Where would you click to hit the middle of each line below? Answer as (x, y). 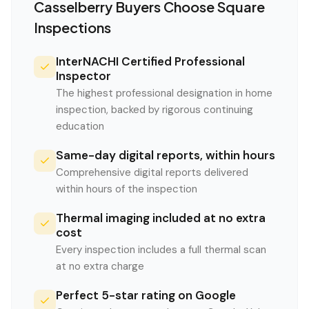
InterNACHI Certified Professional (150, 61)
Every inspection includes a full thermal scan (161, 250)
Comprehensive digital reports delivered (152, 172)
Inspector (83, 76)
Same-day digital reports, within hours (166, 155)
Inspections (72, 27)
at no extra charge (100, 266)
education (80, 126)
